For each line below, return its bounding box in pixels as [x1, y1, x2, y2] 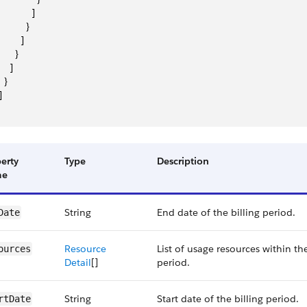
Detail [64, 256, 91, 269]
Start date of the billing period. [157, 293, 299, 305]
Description [157, 155, 209, 167]
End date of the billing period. [157, 206, 295, 219]
